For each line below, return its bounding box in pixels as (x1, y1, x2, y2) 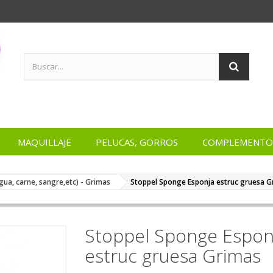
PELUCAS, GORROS (95, 135, 178, 148)
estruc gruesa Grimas (85, 243, 261, 268)
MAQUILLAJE (17, 135, 71, 148)
